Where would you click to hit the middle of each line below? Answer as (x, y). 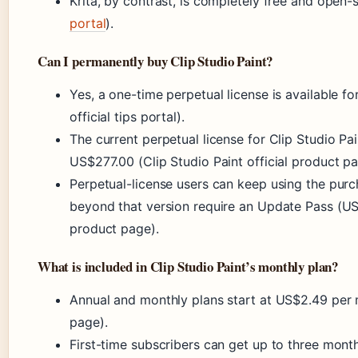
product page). (114, 229)
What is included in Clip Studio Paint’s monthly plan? (188, 267)
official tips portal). (127, 117)
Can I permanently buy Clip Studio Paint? (155, 61)
